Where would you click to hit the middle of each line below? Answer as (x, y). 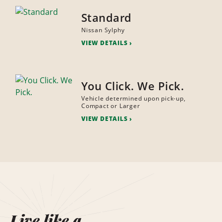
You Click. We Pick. (133, 86)
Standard (106, 18)
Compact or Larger (111, 106)
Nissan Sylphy (103, 30)
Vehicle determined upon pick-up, (133, 99)
